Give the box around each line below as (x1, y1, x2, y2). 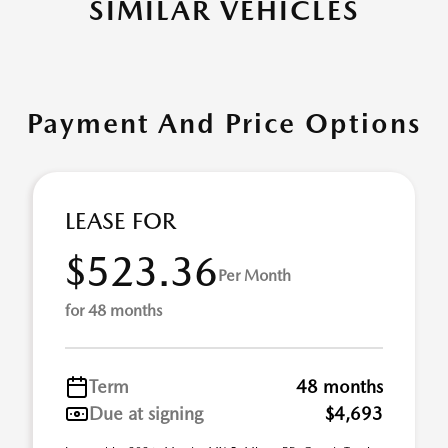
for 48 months (65, 301, 162, 320)
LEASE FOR (65, 207, 176, 235)
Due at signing (89, 403, 203, 424)
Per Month (218, 265, 291, 285)
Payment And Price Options (27, 106, 421, 140)
